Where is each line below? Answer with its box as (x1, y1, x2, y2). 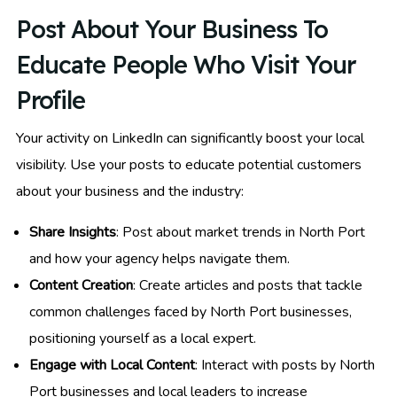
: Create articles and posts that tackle (133, 276, 362, 296)
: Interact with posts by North (195, 355, 375, 376)
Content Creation (29, 276, 133, 296)
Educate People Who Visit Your (16, 50, 355, 81)
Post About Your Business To (16, 14, 328, 45)
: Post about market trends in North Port (116, 222, 365, 243)
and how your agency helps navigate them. (29, 249, 290, 269)
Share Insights (29, 222, 116, 243)
